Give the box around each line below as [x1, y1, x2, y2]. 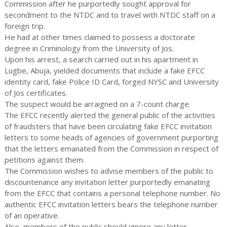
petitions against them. [4, 155, 85, 165]
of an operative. [4, 210, 59, 220]
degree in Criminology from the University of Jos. [4, 43, 174, 53]
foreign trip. [4, 21, 45, 31]
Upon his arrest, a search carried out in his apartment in [4, 54, 198, 64]
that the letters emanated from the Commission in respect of [4, 143, 218, 154]
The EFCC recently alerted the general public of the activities [4, 110, 215, 120]
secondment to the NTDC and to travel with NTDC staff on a [4, 10, 215, 20]
